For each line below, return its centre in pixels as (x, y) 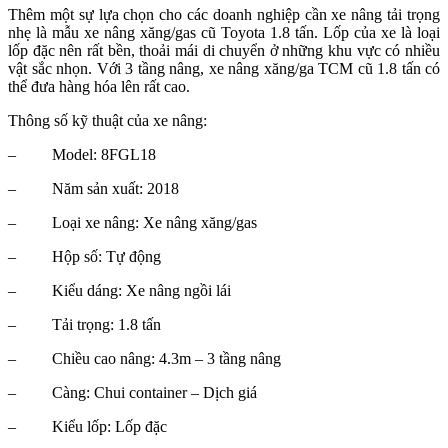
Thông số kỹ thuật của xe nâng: (107, 121)
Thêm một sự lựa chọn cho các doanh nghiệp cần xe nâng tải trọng (224, 15)
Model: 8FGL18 (104, 155)
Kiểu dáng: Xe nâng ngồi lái (141, 291)
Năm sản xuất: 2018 (115, 189)
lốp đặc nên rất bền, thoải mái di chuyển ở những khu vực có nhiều (224, 51)
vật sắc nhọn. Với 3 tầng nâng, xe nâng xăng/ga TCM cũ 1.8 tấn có (224, 69)
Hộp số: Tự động (106, 257)
